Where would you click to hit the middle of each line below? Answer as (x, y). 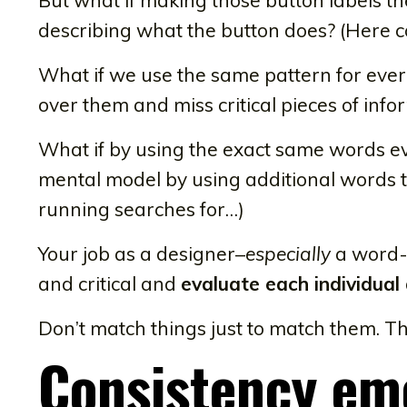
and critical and (109, 283)
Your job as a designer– (142, 253)
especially (288, 253)
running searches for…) (141, 208)
